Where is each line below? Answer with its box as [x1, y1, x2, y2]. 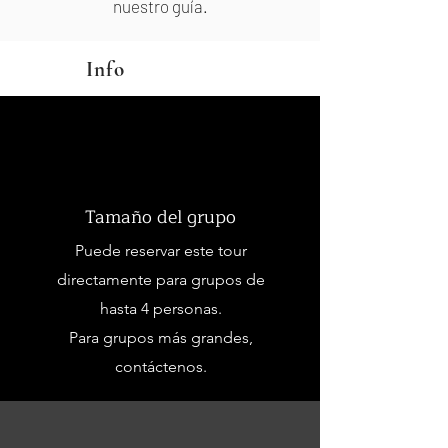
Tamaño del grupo [84, 202, 236, 232]
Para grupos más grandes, [68, 328, 253, 347]
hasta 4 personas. [99, 299, 222, 318]
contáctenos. [114, 357, 207, 376]
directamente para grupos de [56, 270, 265, 289]
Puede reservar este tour [74, 241, 247, 260]
